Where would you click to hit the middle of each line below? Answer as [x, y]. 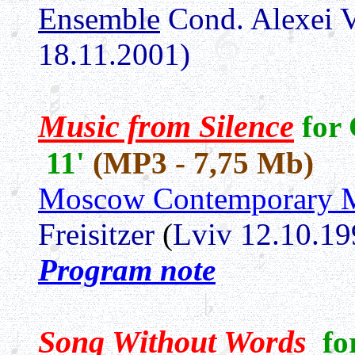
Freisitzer [96, 234]
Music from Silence [166, 126]
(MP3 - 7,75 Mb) [203, 163]
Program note [127, 270]
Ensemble [99, 19]
